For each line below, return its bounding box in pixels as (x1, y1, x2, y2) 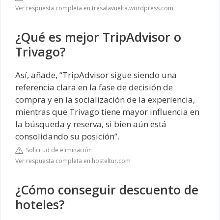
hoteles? (15, 196, 65, 213)
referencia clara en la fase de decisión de (15, 81, 173, 93)
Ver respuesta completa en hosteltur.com (15, 157, 131, 165)
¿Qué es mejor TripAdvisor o (15, 28, 181, 45)
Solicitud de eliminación (23, 146, 92, 155)
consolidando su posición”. (15, 130, 119, 142)
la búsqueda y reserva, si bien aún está (15, 118, 166, 130)
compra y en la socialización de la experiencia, (15, 93, 195, 105)
